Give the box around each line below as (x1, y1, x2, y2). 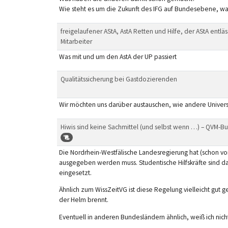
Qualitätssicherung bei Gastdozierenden (60, 74, 177, 83)
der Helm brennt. (59, 195, 108, 205)
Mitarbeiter (60, 37, 92, 46)
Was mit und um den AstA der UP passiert (59, 52, 177, 61)
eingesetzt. (59, 168, 92, 177)
